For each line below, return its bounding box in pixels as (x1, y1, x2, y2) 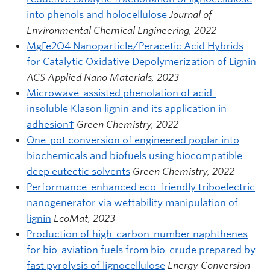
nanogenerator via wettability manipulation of (27, 196, 238, 209)
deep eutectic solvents (27, 165, 130, 177)
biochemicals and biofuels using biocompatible (27, 149, 242, 162)
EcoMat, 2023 (54, 212, 115, 224)
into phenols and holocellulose (27, 8, 167, 20)
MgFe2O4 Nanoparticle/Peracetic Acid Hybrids (27, 40, 243, 52)
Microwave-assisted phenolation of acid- (27, 87, 216, 99)
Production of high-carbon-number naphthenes (27, 228, 248, 240)
